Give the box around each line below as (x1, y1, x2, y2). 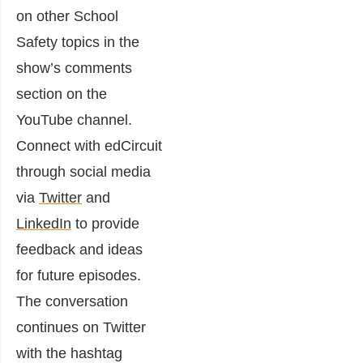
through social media (16, 163, 151, 180)
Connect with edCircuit (16, 137, 162, 154)
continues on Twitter (16, 318, 146, 335)
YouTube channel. (16, 111, 132, 128)
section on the (16, 85, 107, 102)
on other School (16, 7, 118, 24)
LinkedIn (16, 215, 71, 232)
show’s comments (16, 59, 132, 76)
